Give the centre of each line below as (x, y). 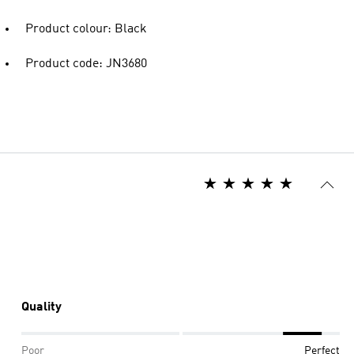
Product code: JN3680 (86, 64)
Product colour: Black (86, 29)
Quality (41, 307)
